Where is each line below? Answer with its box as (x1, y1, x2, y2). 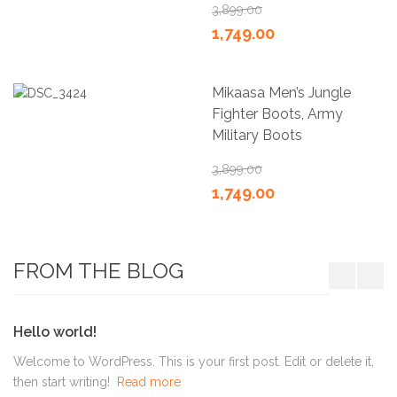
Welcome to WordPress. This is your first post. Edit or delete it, (13, 354, 374, 369)
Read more (117, 374, 181, 389)
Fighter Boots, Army (212, 105, 343, 122)
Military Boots (212, 126, 302, 144)
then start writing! (13, 374, 110, 389)
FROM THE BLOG (13, 257, 183, 284)
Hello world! (13, 323, 97, 340)
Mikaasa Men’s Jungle (212, 83, 351, 101)
